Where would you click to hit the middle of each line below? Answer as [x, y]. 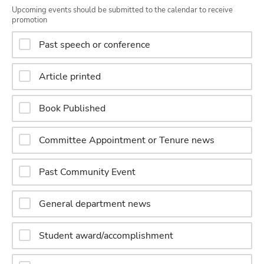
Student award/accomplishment [106, 235]
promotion [30, 20]
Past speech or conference [95, 44]
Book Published [72, 108]
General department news [95, 204]
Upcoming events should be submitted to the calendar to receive [123, 10]
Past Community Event [88, 172]
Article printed [70, 76]
